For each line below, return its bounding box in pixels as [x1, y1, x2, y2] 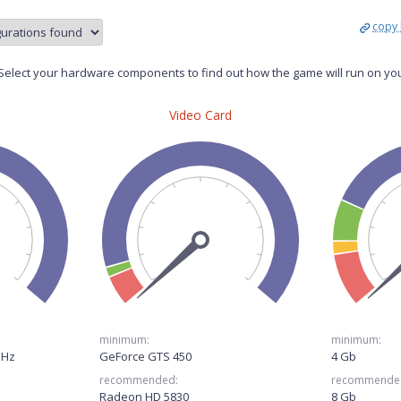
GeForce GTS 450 [99, 348, 192, 364]
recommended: [99, 372, 179, 388]
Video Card [169, 107, 232, 124]
